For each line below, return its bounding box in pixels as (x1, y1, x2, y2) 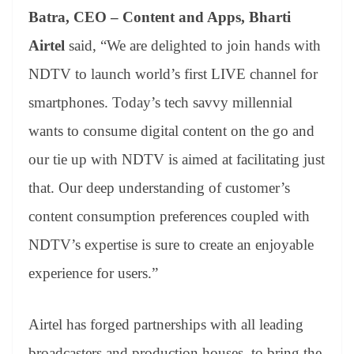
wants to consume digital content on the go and (28, 122, 314, 140)
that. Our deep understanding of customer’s (28, 179, 290, 197)
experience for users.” (28, 265, 158, 282)
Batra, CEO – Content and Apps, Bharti (28, 9, 291, 26)
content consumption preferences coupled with (28, 208, 310, 225)
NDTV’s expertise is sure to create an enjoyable (28, 236, 314, 254)
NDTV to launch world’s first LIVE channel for (28, 66, 318, 83)
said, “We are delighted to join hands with (65, 37, 321, 55)
